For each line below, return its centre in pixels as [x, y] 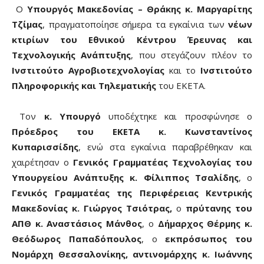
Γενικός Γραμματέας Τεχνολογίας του [163, 162]
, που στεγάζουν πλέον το [192, 55]
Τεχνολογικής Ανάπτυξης [72, 55]
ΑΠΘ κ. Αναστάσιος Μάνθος [77, 223]
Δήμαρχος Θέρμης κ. [205, 223]
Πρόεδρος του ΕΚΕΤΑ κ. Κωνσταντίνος [132, 131]
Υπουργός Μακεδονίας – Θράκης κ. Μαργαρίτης [140, 9]
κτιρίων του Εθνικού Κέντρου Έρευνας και [132, 39]
